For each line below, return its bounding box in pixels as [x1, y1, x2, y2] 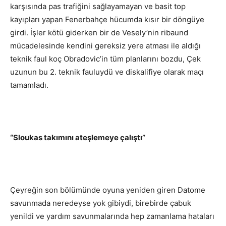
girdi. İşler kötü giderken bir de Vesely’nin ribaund [10, 28, 188, 38]
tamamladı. [10, 80, 48, 90]
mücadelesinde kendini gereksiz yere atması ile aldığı [10, 41, 201, 51]
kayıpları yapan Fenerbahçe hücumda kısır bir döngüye [10, 15, 204, 25]
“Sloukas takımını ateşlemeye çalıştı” [10, 133, 145, 143]
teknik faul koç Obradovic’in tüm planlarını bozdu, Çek [10, 54, 201, 64]
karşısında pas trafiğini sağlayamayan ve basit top [10, 2, 186, 12]
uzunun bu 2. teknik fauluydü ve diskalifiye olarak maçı [10, 67, 204, 77]
